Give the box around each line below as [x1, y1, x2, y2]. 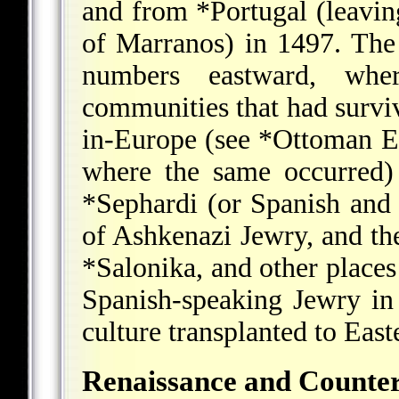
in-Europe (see [82, 123, 259, 155]
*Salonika [82, 251, 196, 283]
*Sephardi [82, 187, 198, 219]
